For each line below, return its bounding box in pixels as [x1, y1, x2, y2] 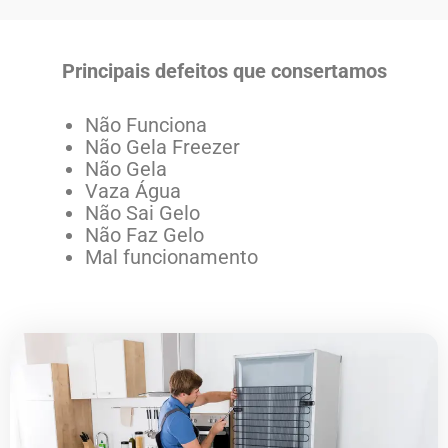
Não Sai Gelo [85, 201, 200, 226]
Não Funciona [85, 113, 207, 138]
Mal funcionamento [85, 245, 258, 270]
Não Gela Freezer [85, 135, 240, 160]
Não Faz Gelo [85, 223, 204, 248]
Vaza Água [85, 179, 181, 204]
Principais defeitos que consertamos [61, 59, 387, 84]
